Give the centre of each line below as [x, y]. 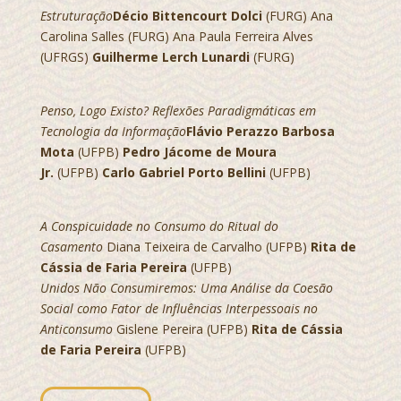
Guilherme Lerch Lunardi [171, 57]
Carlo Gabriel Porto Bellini [183, 172]
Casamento [71, 247]
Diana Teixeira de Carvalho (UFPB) [206, 247]
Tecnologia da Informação [113, 131]
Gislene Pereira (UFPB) [182, 329]
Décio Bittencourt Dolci [187, 16]
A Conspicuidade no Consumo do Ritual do [159, 226]
